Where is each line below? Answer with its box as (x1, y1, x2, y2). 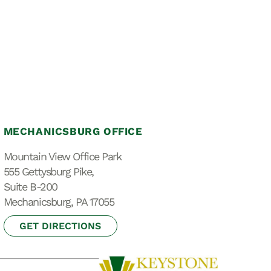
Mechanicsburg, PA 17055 (3, 195, 114, 209)
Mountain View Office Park (3, 150, 122, 163)
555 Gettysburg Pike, (3, 165, 94, 178)
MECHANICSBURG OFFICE (3, 125, 143, 138)
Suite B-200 (3, 180, 57, 194)
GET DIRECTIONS (19, 220, 102, 232)
